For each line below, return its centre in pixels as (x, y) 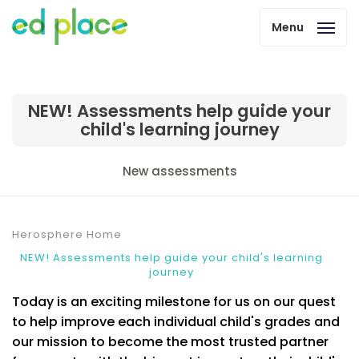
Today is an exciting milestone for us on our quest (174, 302)
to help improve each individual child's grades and (176, 322)
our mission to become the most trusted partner (170, 342)
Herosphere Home (67, 235)
